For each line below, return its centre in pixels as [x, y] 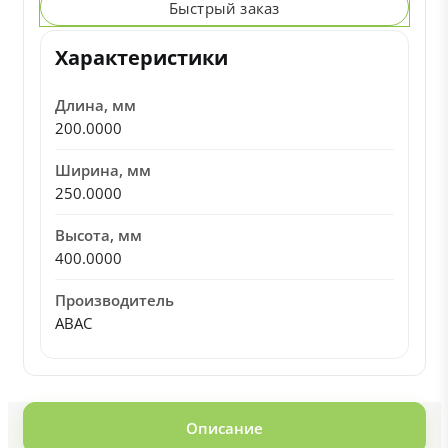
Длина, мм [95, 105]
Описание [224, 428]
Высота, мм [98, 235]
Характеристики [141, 57]
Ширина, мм [102, 170]
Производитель [114, 300]
